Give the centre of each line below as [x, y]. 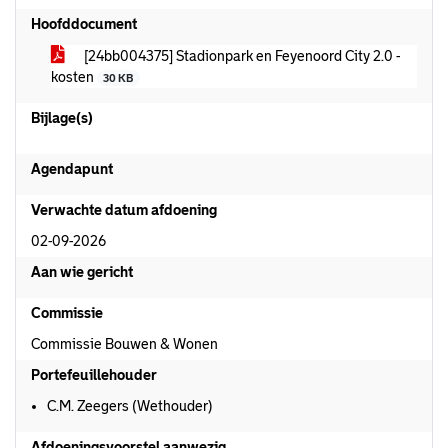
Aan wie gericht [82, 272]
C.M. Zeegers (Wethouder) [130, 406]
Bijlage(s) [62, 118]
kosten [74, 77]
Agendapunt [72, 169]
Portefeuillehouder [94, 375]
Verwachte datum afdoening [124, 210]
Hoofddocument [84, 24]
